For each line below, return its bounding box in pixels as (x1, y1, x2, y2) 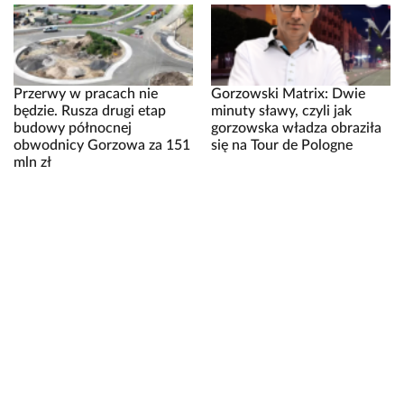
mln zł (14, 155, 51, 170)
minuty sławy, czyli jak (211, 104, 352, 119)
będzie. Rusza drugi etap (14, 104, 166, 119)
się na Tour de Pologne (211, 138, 353, 153)
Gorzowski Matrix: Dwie (211, 87, 365, 102)
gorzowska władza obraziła (211, 121, 381, 136)
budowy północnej (14, 121, 132, 136)
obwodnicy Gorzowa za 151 (14, 138, 190, 153)
